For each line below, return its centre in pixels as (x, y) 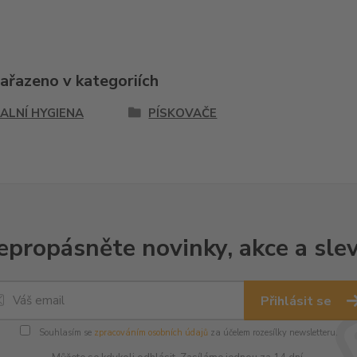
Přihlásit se (298, 301)
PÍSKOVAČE (183, 113)
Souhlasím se (65, 333)
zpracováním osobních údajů (151, 333)
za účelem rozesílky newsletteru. (273, 333)
